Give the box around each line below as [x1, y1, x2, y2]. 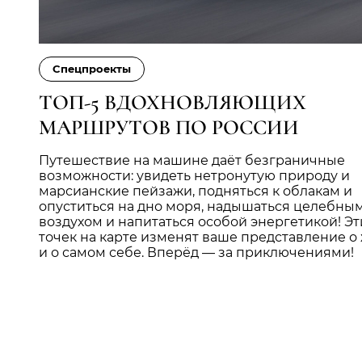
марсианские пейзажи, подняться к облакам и [39, 183, 352, 199]
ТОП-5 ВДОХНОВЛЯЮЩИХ [39, 89, 306, 115]
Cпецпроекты [53, 61, 131, 75]
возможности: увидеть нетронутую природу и [39, 167, 350, 183]
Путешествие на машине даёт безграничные [39, 152, 345, 168]
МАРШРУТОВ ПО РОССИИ [39, 114, 299, 140]
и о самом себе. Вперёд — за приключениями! [39, 244, 354, 260]
